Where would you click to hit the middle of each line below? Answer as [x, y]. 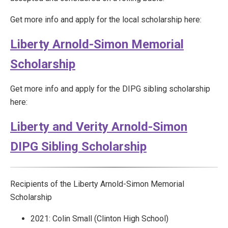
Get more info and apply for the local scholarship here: [106, 20]
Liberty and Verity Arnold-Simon [99, 127]
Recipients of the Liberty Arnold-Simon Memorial [97, 184]
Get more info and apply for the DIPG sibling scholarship [110, 89]
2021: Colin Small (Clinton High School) [99, 219]
